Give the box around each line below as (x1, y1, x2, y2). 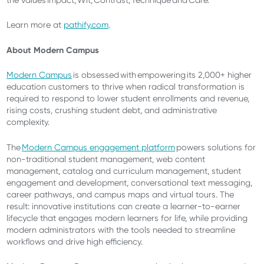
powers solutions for (175, 142, 256, 152)
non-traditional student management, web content (6, 154, 206, 164)
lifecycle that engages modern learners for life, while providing (6, 213, 248, 223)
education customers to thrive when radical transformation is (6, 82, 245, 92)
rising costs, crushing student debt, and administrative (6, 105, 217, 115)
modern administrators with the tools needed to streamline (6, 225, 236, 235)
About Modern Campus (6, 44, 100, 55)
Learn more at (6, 20, 64, 30)
